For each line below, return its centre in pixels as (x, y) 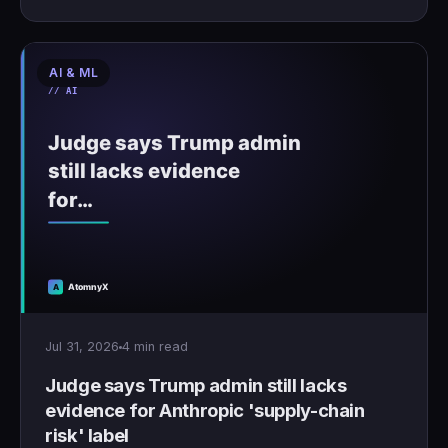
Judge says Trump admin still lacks (196, 385)
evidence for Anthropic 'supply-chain (205, 410)
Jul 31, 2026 (82, 347)
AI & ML (74, 73)
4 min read (155, 347)
